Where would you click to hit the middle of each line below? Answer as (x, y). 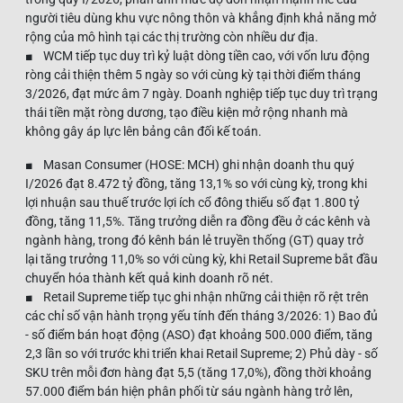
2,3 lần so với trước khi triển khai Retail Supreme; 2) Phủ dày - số (201, 353)
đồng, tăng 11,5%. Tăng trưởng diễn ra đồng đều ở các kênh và (198, 221)
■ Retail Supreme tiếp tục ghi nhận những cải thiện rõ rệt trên (197, 296)
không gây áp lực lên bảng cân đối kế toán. (143, 131)
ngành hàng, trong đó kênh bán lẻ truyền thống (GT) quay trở (194, 240)
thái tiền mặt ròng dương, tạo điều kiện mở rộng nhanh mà (187, 112)
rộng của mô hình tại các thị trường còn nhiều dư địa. (172, 36)
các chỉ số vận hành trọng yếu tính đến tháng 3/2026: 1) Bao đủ (201, 315)
